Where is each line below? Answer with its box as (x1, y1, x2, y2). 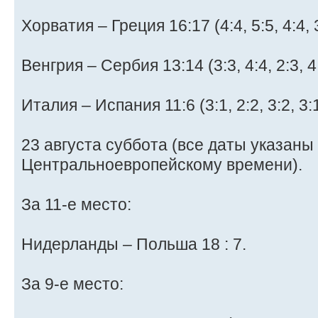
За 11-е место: (21, 194, 131, 214)
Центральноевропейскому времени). (21, 155, 302, 174)
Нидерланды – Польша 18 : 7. (21, 234, 246, 253)
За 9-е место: (21, 274, 124, 293)
